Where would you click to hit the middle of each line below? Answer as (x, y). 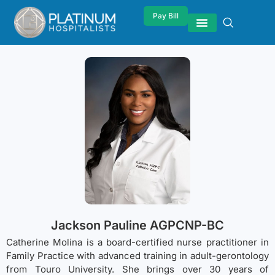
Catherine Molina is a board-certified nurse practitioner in (137, 242)
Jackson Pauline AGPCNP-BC (137, 226)
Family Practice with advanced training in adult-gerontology (137, 256)
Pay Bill (166, 16)
